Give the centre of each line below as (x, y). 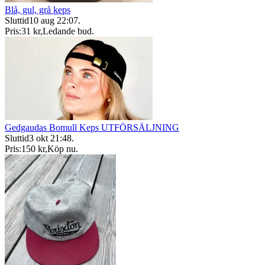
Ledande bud (67, 31)
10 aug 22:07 (54, 20)
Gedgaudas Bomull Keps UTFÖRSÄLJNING (92, 127)
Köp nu (62, 149)
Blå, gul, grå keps (38, 10)
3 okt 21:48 (50, 138)
